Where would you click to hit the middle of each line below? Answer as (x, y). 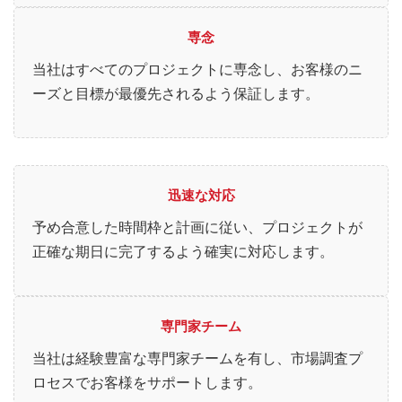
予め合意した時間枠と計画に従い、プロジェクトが (197, 228)
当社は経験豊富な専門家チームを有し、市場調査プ (197, 359)
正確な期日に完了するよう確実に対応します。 (183, 252)
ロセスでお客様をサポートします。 (147, 383)
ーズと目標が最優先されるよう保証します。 (176, 94)
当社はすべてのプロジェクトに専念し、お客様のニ (197, 70)
